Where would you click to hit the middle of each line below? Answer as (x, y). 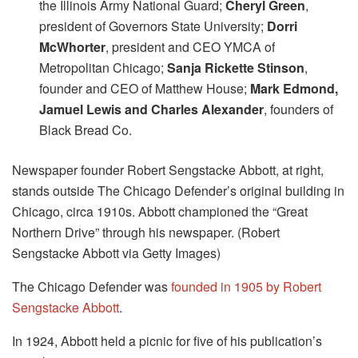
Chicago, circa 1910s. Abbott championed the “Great (160, 211)
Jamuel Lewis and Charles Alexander (152, 109)
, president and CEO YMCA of (191, 46)
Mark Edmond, (294, 88)
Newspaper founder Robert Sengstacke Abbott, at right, (168, 169)
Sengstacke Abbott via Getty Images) (116, 253)
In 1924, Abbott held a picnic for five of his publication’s (167, 340)
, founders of (299, 109)
